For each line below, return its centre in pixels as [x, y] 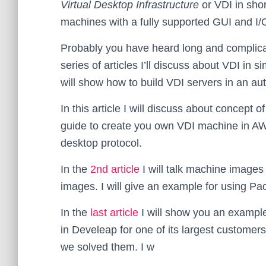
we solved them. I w [107, 247]
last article [114, 213]
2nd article [115, 169]
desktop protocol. [101, 143]
